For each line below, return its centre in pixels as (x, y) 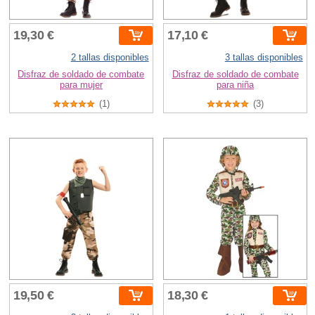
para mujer (81, 84)
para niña (236, 84)
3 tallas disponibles (264, 57)
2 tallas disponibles (110, 57)
